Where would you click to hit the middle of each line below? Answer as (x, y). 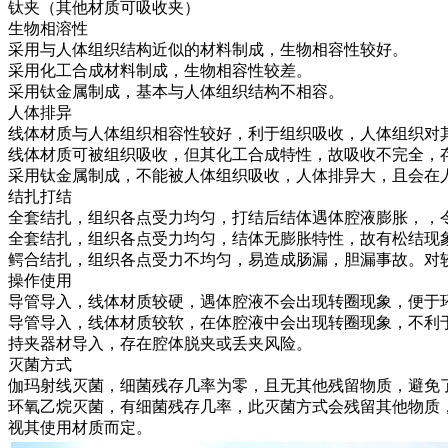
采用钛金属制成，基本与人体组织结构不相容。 (176, 91)
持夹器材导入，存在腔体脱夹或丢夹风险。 (160, 343)
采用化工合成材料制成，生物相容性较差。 (160, 70)
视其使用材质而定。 (80, 427)
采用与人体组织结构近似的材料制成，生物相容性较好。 (208, 49)
